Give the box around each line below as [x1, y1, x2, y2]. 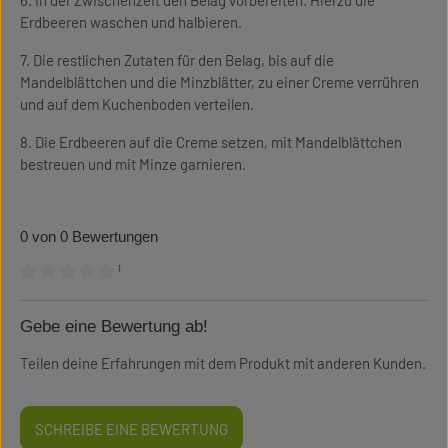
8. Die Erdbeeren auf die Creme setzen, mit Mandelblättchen [20, 133, 402, 151]
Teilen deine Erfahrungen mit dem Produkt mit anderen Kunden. [20, 354, 426, 372]
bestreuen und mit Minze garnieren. [20, 155, 246, 173]
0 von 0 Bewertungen [20, 229, 158, 245]
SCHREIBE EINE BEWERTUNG [35, 419, 228, 438]
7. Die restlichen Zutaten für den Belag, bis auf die [20, 51, 334, 69]
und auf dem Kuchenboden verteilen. [20, 95, 254, 113]
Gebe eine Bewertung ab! [20, 317, 208, 336]
